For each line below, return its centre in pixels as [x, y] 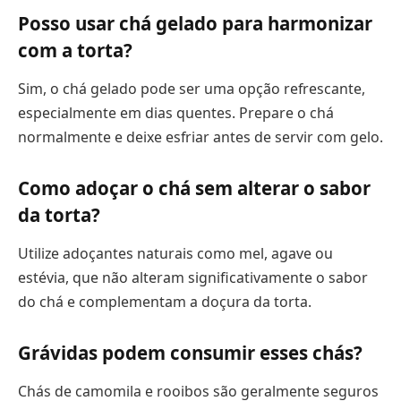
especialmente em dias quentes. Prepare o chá [176, 113]
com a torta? [75, 50]
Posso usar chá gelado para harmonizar [195, 23]
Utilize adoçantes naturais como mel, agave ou [175, 254]
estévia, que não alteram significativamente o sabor [193, 278]
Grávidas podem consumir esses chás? [190, 352]
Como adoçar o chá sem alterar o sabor [194, 188]
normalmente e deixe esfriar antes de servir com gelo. [200, 137]
